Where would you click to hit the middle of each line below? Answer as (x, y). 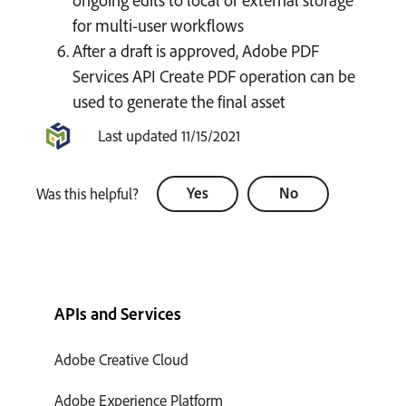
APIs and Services (118, 313)
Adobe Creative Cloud (121, 359)
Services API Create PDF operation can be (214, 76)
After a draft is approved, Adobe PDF (196, 50)
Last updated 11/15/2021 (169, 135)
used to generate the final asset (179, 101)
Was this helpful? (87, 193)
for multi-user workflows (158, 25)
